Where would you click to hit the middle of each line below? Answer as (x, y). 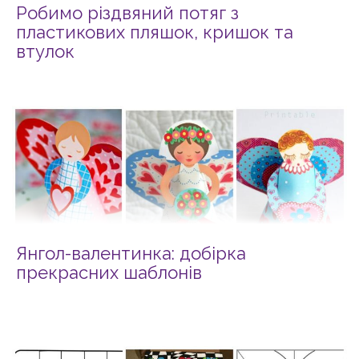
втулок (45, 52)
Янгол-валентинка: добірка (131, 254)
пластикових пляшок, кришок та (155, 32)
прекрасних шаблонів (109, 273)
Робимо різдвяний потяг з (127, 13)
